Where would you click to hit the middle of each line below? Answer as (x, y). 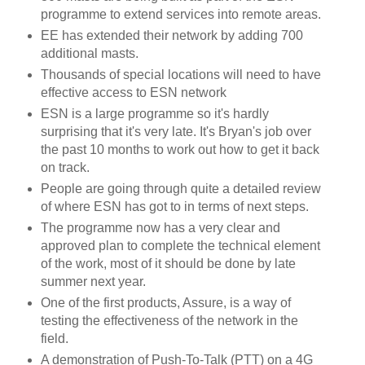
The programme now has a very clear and (160, 228)
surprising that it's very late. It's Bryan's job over (176, 132)
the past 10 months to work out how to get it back (180, 150)
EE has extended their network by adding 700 (172, 36)
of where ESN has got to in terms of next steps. (176, 207)
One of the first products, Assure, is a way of (165, 303)
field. (56, 339)
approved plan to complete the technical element (180, 246)
